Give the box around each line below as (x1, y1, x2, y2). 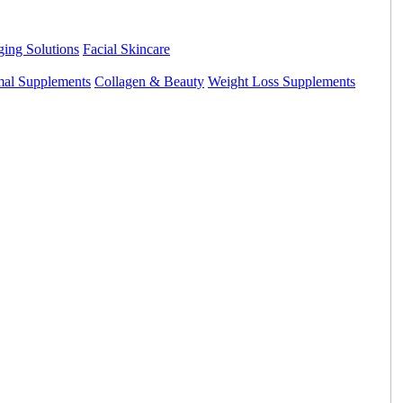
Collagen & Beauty (94, 74, 204, 89)
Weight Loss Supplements (208, 74, 355, 89)
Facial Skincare (83, 41, 170, 57)
